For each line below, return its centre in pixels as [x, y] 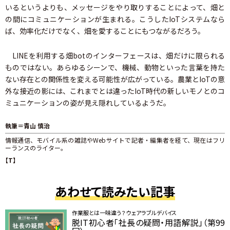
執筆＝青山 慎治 [27, 126]
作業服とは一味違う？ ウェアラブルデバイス [124, 213]
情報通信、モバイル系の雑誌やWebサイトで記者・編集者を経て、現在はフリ [115, 140]
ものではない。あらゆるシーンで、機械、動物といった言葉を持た [115, 68]
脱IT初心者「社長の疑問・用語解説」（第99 [148, 223]
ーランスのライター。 [36, 148]
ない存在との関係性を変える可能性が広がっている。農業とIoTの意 [115, 79]
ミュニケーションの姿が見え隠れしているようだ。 [88, 103]
